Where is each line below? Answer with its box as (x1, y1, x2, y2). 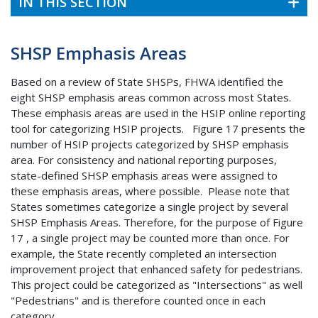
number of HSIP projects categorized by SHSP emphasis (11, 136, 289, 151)
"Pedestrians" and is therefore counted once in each (11, 292, 265, 307)
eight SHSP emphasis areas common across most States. (11, 89, 291, 104)
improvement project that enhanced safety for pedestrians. (11, 261, 302, 276)
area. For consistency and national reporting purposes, (11, 152, 277, 167)
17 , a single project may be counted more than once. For (11, 230, 290, 245)
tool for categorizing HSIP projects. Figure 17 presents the (11, 121, 305, 136)
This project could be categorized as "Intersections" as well (11, 277, 302, 292)
